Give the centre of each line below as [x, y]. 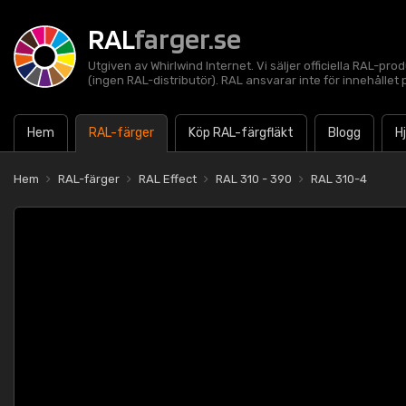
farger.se [188, 39]
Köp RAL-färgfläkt [241, 133]
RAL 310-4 [339, 179]
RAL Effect [168, 179]
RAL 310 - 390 [254, 179]
